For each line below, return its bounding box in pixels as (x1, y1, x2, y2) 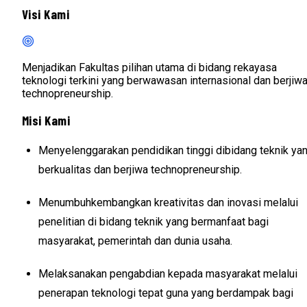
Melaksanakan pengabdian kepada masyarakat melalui (38, 267, 297, 281)
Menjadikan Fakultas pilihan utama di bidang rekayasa (22, 60, 277, 74)
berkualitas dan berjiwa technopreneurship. (38, 163, 242, 177)
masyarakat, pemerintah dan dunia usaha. (38, 234, 232, 248)
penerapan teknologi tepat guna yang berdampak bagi (38, 286, 293, 300)
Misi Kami (22, 112, 71, 129)
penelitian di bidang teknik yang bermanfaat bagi (38, 215, 269, 229)
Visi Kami (22, 5, 70, 22)
